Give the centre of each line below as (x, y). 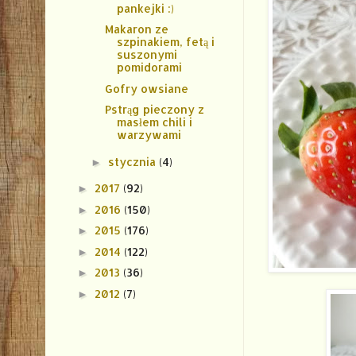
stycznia (133, 161)
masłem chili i (154, 122)
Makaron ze (136, 29)
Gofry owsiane (146, 88)
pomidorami (149, 68)
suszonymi (147, 55)
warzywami (149, 135)
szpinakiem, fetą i (165, 42)
